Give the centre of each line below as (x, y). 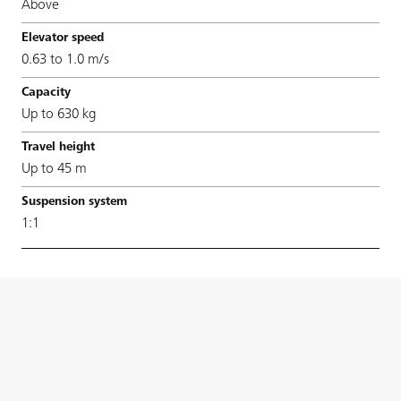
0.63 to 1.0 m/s (65, 60)
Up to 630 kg (59, 114)
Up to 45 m (54, 169)
